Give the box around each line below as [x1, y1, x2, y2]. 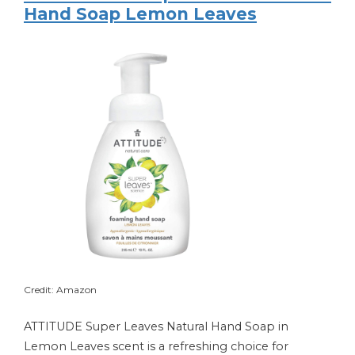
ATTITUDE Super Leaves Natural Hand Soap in [24, 319, 288, 334]
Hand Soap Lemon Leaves [24, 3, 257, 24]
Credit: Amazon [24, 283, 97, 296]
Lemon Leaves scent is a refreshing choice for [24, 338, 288, 353]
